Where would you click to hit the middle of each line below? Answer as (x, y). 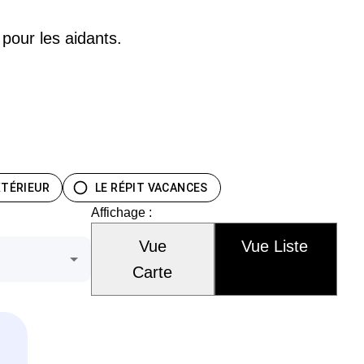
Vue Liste (274, 246)
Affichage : (121, 212)
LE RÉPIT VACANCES (152, 187)
